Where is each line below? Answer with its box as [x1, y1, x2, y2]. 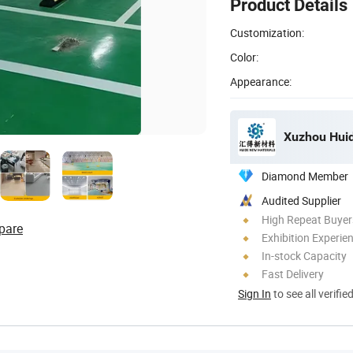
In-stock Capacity [262, 247, 347, 263]
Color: [230, 49, 258, 65]
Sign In [238, 285, 271, 301]
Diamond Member [262, 168, 348, 184]
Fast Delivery [262, 266, 324, 281]
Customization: [230, 24, 304, 40]
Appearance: [230, 73, 292, 89]
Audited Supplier [262, 192, 341, 208]
